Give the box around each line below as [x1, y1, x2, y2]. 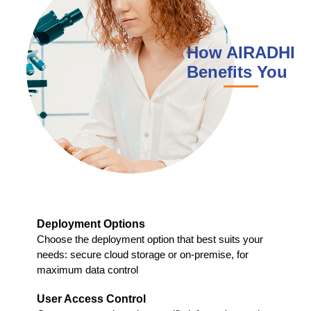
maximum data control [37, 263, 138, 276]
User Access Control [37, 292, 146, 305]
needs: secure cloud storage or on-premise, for [37, 248, 249, 260]
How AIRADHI [187, 42, 295, 62]
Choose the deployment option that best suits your [37, 233, 263, 245]
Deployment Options [37, 217, 145, 230]
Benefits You [187, 62, 287, 81]
